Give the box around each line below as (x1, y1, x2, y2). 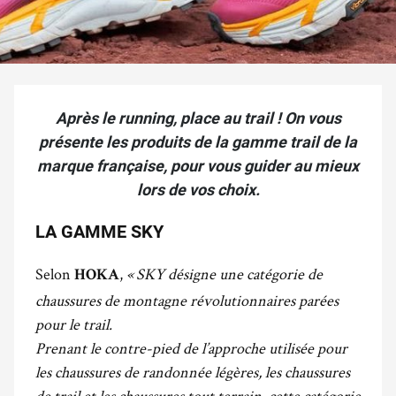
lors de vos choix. (136, 180, 260, 199)
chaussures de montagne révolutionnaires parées (35, 290, 339, 310)
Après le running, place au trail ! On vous (55, 109, 341, 127)
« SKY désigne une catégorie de (126, 263, 323, 284)
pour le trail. (35, 314, 112, 334)
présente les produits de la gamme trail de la (39, 133, 357, 151)
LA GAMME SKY (35, 221, 164, 242)
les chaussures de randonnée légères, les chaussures (35, 362, 350, 382)
